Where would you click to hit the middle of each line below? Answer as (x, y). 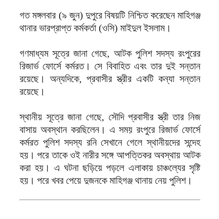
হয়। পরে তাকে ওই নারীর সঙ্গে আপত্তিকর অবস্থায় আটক (110, 155)
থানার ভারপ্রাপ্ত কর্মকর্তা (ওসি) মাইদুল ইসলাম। (95, 28)
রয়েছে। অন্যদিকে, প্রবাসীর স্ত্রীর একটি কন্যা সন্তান (110, 79)
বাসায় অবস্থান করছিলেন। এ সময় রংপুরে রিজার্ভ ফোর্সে (110, 130)
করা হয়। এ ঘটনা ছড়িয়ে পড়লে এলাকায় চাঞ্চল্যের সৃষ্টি (110, 168)
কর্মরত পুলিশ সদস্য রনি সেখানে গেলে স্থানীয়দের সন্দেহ (110, 142)
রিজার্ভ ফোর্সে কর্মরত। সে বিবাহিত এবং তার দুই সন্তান (110, 66)
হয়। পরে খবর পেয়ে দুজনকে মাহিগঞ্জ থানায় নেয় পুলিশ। (106, 181)
